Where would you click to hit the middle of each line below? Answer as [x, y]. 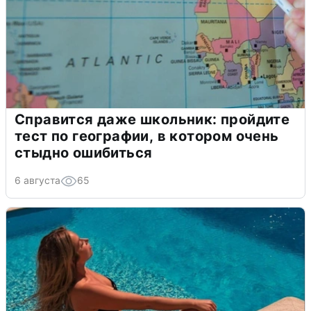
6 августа [37, 180]
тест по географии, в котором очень [147, 136]
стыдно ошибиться [84, 153]
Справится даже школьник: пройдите [152, 120]
